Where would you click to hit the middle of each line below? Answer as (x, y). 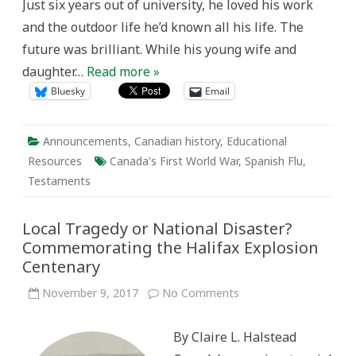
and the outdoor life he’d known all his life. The (163, 27)
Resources (55, 161)
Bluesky (68, 91)
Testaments (59, 181)
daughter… (54, 72)
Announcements (85, 141)
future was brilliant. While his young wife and (159, 49)
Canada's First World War (174, 161)
